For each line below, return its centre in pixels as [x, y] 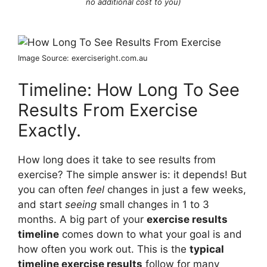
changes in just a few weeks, [175, 190]
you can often [52, 190]
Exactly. [49, 130]
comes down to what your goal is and [150, 234]
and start [41, 204]
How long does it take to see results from [117, 160]
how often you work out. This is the [104, 249]
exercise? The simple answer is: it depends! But [132, 175]
